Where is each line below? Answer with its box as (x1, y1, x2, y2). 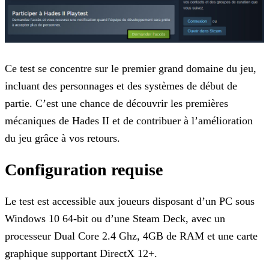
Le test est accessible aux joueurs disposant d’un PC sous (5, 195, 255, 208)
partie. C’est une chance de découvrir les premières (5, 97, 228, 110)
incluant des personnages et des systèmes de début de (5, 80, 237, 92)
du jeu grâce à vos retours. (5, 132, 120, 145)
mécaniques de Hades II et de (5, 115, 133, 127)
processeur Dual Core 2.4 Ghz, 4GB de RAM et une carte (5, 230, 258, 243)
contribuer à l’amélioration (133, 115, 253, 127)
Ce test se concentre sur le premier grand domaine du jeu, (5, 62, 256, 75)
